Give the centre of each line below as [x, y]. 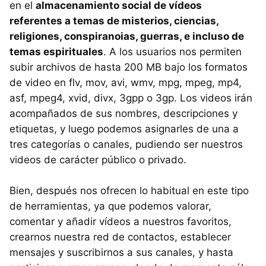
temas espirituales [56, 52]
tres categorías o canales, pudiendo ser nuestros [126, 144]
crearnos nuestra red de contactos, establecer [120, 237]
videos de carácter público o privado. [98, 160]
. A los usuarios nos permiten [172, 52]
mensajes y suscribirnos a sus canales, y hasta [121, 252]
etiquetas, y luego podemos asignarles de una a [124, 129]
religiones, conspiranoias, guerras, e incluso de [127, 36]
